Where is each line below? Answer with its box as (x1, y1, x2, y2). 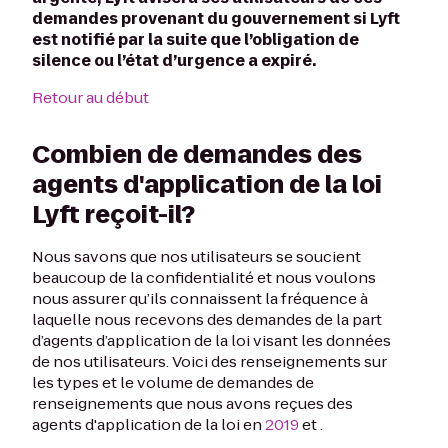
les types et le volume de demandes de (32, 372, 314, 393)
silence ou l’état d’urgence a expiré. (32, 50, 317, 71)
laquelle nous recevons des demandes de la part (32, 309, 382, 330)
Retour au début (32, 87, 149, 108)
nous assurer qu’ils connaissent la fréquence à (32, 288, 368, 309)
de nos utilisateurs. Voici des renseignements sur (32, 351, 387, 372)
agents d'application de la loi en (32, 414, 265, 435)
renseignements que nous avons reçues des (32, 393, 353, 414)
